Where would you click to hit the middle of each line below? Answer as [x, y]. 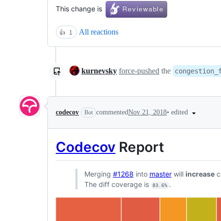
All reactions [99, 32]
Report [140, 147]
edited [181, 112]
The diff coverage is [117, 184]
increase [200, 174]
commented [112, 112]
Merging [98, 174]
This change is [81, 9]
